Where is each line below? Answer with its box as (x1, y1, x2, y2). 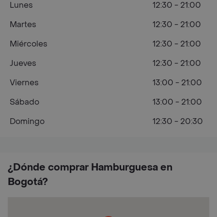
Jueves (10, 58, 36, 68)
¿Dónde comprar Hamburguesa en (8, 161, 172, 174)
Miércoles (10, 39, 47, 49)
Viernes (10, 77, 39, 88)
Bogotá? (8, 176, 48, 188)
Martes (10, 19, 36, 30)
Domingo (10, 116, 45, 126)
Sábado (10, 97, 39, 107)
